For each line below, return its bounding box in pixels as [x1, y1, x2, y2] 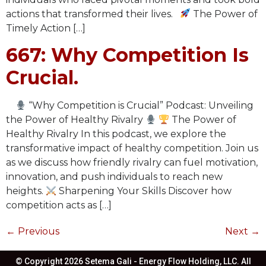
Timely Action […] [6, 22, 85, 34]
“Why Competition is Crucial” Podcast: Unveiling [26, 100, 254, 111]
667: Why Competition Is [6, 43, 249, 66]
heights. [6, 185, 46, 197]
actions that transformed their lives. [6, 8, 180, 20]
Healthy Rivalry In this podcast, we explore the [6, 128, 226, 140]
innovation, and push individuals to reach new [6, 171, 223, 182]
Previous [15, 226, 59, 237]
